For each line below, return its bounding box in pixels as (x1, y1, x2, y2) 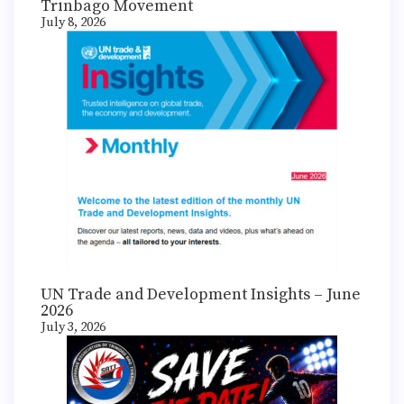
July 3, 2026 (41, 318, 106, 335)
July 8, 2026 (41, 14, 106, 31)
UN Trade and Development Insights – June (41, 283, 361, 305)
